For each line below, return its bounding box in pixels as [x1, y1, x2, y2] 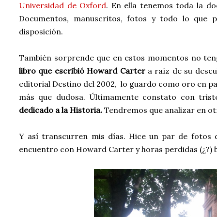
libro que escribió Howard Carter [19, 66, 145, 76]
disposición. [19, 27, 63, 36]
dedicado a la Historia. [19, 105, 102, 115]
